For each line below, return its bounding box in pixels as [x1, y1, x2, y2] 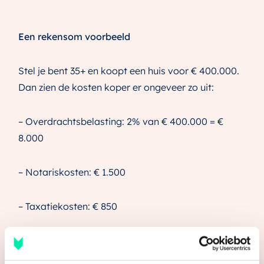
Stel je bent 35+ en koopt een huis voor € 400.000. [18, 65, 239, 77]
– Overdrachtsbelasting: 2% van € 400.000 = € [18, 115, 223, 128]
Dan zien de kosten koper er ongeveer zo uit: [18, 81, 214, 94]
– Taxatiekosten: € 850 [18, 200, 118, 213]
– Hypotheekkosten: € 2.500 [18, 235, 143, 247]
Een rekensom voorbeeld [18, 31, 131, 43]
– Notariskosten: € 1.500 [18, 166, 126, 179]
